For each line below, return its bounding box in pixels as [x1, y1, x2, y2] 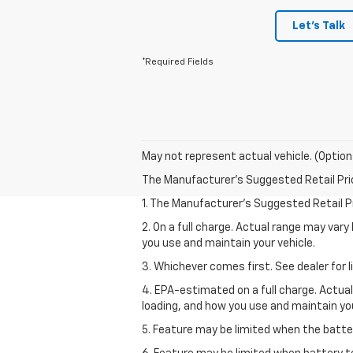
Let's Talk [292, 20, 345, 32]
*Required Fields [142, 57, 214, 67]
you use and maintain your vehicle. [142, 237, 315, 249]
